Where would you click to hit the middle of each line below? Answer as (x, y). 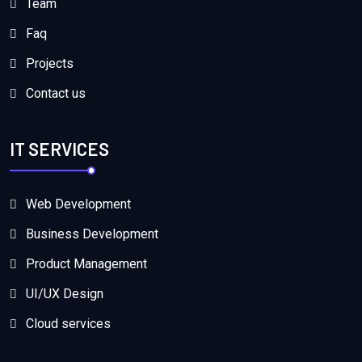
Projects (50, 63)
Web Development (78, 204)
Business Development (92, 234)
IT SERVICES (59, 149)
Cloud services (68, 324)
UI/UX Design (65, 294)
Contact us (56, 93)
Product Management (86, 264)
